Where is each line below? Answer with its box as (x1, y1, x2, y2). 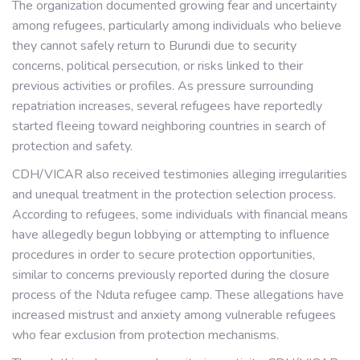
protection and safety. (12, 137, 133, 155)
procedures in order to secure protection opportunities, (12, 246, 315, 264)
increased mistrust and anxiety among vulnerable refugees (12, 306, 336, 324)
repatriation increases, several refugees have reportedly (12, 97, 322, 115)
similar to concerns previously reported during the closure (12, 266, 329, 284)
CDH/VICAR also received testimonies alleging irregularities (12, 166, 347, 183)
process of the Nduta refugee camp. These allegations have (12, 286, 344, 304)
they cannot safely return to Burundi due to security (12, 37, 297, 55)
